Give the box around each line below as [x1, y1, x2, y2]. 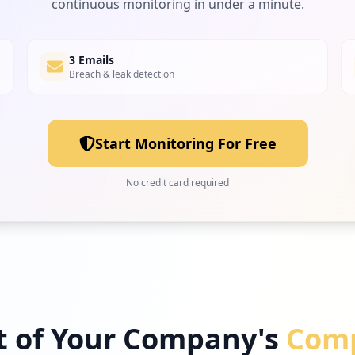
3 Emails [68, 52, 114, 67]
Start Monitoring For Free [94, 134, 277, 153]
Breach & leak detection [68, 67, 174, 81]
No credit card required [126, 176, 229, 189]
